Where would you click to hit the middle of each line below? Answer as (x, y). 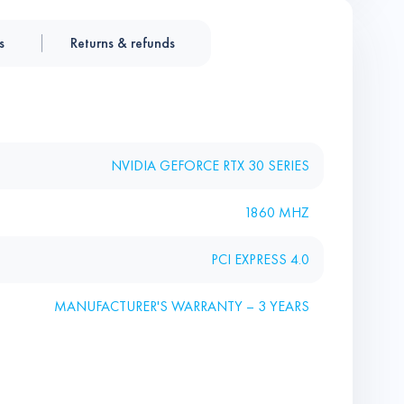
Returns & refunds (123, 43)
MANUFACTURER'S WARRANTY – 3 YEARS (182, 307)
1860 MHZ (277, 213)
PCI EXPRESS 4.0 (260, 260)
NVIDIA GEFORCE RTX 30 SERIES (210, 166)
